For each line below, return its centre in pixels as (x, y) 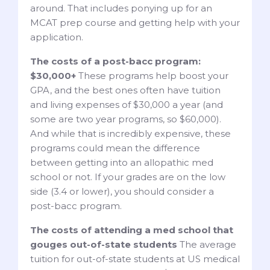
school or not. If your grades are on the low (128, 177)
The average (207, 245)
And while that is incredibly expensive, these (130, 134)
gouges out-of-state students (104, 245)
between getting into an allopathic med (122, 163)
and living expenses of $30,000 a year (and (127, 105)
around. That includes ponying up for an (121, 8)
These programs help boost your (152, 76)
